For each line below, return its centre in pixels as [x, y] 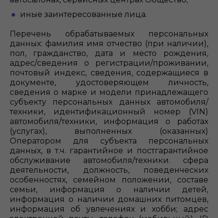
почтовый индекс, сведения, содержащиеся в [109, 73]
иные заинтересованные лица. [83, 14]
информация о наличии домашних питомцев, [109, 199]
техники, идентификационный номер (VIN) [109, 112]
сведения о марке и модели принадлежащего [109, 92]
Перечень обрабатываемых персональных [109, 34]
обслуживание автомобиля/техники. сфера [109, 160]
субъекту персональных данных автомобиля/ [109, 102]
